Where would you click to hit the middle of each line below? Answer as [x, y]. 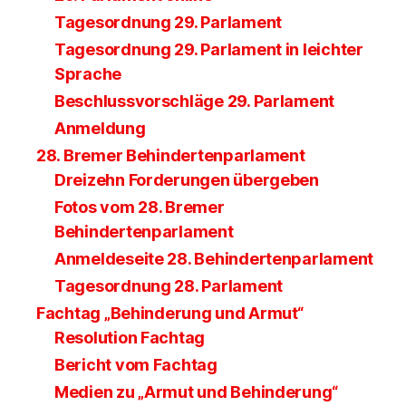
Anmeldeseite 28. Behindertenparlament [214, 258]
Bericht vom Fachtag [136, 364]
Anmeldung [100, 128]
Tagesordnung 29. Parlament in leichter [209, 49]
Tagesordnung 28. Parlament [169, 285]
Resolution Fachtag [130, 337]
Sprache [88, 73]
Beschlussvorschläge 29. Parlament [195, 101]
